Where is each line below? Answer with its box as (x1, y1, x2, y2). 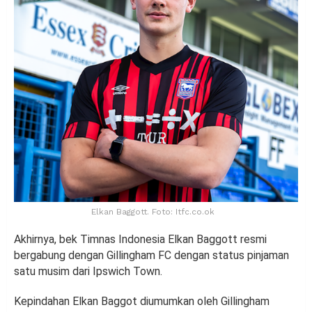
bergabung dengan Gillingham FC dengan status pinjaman (14, 248, 289, 262)
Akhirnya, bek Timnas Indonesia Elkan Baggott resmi (14, 232, 267, 246)
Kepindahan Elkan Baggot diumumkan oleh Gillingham (14, 294, 270, 308)
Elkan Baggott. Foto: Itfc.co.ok (91, 206, 214, 217)
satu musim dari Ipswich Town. (14, 264, 162, 278)
